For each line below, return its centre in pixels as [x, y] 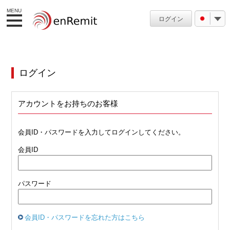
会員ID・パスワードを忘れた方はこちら [84, 217]
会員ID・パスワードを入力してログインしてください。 [101, 132]
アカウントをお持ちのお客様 [68, 103]
